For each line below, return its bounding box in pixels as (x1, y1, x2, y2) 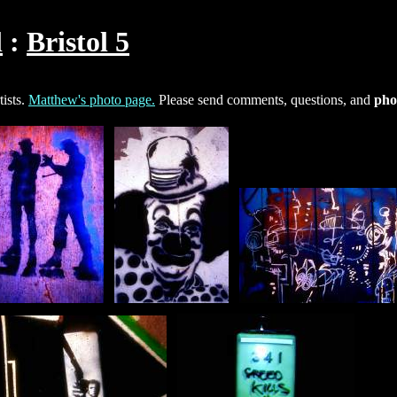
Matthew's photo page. (28, 91, 155, 107)
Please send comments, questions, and (155, 91, 374, 107)
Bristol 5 (27, 26, 129, 58)
